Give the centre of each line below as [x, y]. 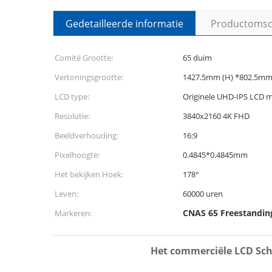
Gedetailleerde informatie [124, 24]
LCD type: [72, 97]
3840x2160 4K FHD [216, 116]
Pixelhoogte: [77, 155]
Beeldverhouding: [87, 135]
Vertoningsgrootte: [89, 77]
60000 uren [203, 194]
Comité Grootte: [84, 58]
